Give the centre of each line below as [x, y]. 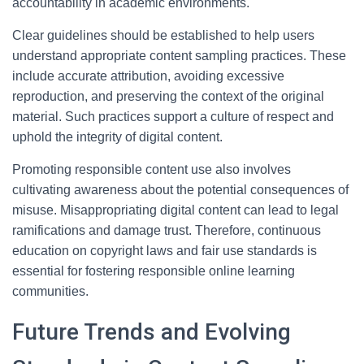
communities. [50, 291]
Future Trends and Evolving [152, 332]
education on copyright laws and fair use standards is [165, 251]
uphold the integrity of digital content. [117, 137]
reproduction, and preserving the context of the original [168, 96]
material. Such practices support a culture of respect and [173, 117]
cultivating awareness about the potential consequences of [180, 190]
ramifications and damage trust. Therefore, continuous [167, 230]
